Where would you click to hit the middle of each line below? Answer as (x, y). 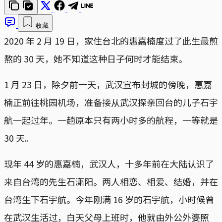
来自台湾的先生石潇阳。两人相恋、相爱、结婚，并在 (111, 181)
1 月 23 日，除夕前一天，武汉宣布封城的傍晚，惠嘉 (108, 84)
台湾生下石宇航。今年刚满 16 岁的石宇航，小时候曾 (109, 199)
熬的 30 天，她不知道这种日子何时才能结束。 (96, 58)
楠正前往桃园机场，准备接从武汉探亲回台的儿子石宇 (111, 102)
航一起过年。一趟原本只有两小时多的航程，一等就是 (111, 120)
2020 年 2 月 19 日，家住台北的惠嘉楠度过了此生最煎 (111, 40)
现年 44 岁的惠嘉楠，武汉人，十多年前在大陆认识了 (109, 163)
